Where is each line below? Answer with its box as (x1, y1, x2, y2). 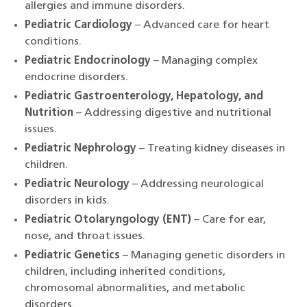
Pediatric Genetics (25, 250, 120, 262)
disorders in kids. (25, 195, 110, 207)
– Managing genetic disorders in (120, 250, 285, 262)
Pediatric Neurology (25, 179, 130, 191)
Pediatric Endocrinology (25, 56, 151, 67)
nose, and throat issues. (25, 231, 145, 243)
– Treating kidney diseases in (136, 143, 285, 155)
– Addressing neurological (130, 179, 264, 191)
